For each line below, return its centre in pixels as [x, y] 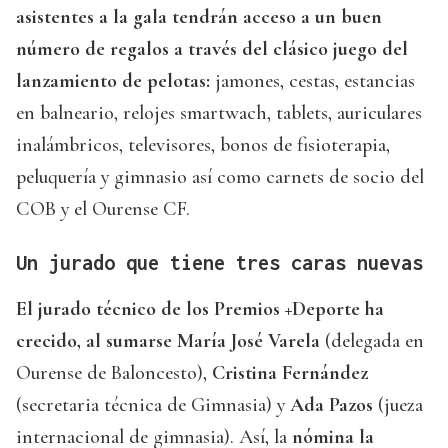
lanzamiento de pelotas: [113, 81]
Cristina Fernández [290, 373]
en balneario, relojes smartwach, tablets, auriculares [219, 113]
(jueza [398, 405]
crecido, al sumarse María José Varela [168, 341]
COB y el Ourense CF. [103, 209]
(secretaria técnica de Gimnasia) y [153, 405]
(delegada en [372, 341]
